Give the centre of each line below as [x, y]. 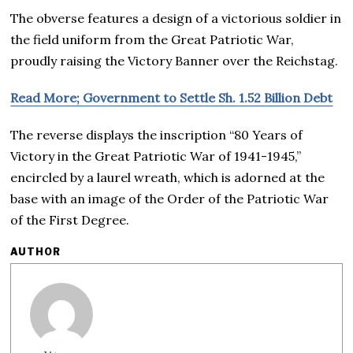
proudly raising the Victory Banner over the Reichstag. [175, 60]
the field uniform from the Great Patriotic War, [152, 39]
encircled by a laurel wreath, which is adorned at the [168, 177]
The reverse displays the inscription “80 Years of [157, 134]
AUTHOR [36, 251]
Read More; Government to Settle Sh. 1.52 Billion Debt [172, 97]
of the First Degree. [70, 219]
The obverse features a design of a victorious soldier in [176, 18]
